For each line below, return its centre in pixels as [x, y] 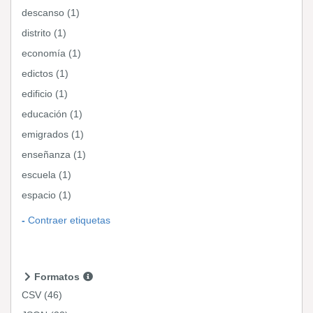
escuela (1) [46, 175]
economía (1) [51, 53]
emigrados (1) [53, 134]
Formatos [58, 277]
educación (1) [52, 114]
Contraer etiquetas [69, 220]
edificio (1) [45, 94]
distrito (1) [44, 33]
